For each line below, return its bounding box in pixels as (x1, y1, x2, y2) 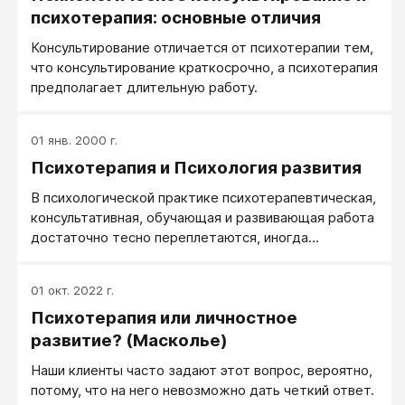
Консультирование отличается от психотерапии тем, (31, 39, 373, 57)
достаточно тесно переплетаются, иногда (31, 229, 308, 247)
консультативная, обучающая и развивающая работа (31, 209, 374, 227)
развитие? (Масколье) (31, 330, 228, 352)
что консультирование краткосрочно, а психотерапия (31, 59, 378, 77)
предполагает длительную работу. (31, 79, 261, 97)
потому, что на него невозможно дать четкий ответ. (31, 381, 374, 400)
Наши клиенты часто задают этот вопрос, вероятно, (31, 362, 372, 380)
